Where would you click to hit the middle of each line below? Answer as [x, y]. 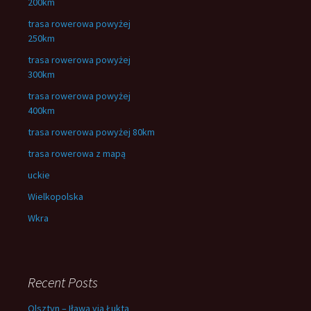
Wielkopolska [56, 196]
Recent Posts [63, 282]
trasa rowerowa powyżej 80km [91, 132]
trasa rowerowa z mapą [77, 153]
